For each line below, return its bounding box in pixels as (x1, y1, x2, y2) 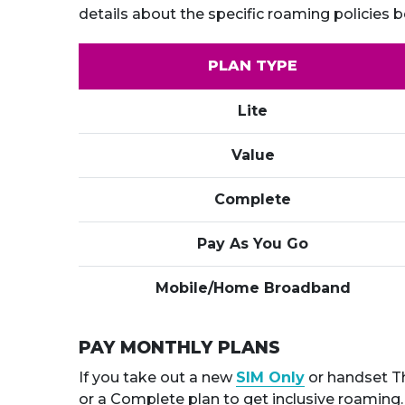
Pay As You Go (197, 235, 308, 252)
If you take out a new (79, 369, 236, 386)
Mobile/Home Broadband (155, 279, 351, 297)
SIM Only (236, 369, 305, 386)
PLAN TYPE (208, 57, 297, 74)
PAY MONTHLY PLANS (79, 337, 280, 358)
